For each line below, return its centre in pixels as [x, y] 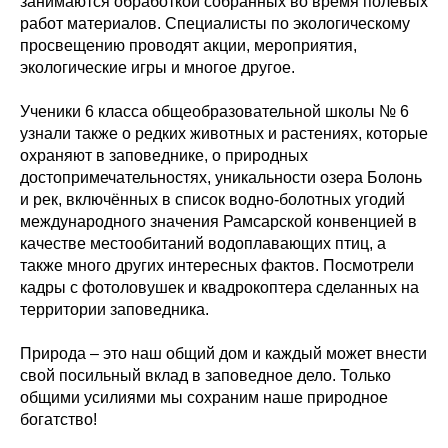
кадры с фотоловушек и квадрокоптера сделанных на [219, 287]
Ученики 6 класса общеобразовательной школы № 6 [214, 111]
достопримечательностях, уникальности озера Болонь [221, 177]
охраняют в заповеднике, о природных [164, 155]
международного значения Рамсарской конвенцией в [218, 221]
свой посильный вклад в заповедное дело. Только [205, 375]
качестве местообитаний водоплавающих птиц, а [203, 243]
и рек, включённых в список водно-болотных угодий [212, 199]
